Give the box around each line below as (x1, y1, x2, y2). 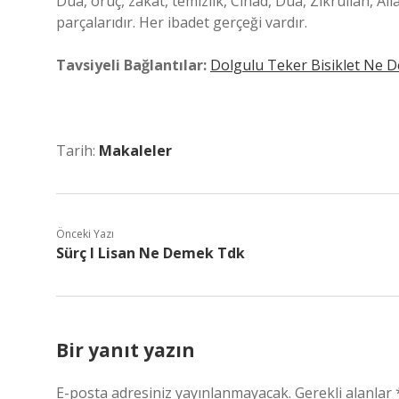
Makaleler (99, 141, 172, 160)
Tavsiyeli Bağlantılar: (56, 55, 207, 75)
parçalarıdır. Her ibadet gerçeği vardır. (56, 12, 307, 32)
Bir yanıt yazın (56, 338, 195, 362)
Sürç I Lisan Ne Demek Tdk (56, 243, 245, 263)
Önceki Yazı (56, 226, 114, 241)
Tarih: (56, 141, 99, 160)
